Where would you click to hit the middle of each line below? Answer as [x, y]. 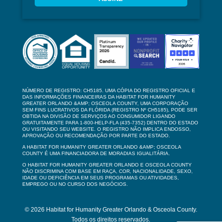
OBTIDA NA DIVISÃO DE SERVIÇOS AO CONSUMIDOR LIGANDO [99, 116]
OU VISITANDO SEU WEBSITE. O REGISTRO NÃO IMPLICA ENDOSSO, [106, 129]
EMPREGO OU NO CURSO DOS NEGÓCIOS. [75, 184]
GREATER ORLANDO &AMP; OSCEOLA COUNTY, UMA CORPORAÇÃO [105, 103]
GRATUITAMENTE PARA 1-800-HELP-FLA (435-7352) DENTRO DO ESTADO [110, 122]
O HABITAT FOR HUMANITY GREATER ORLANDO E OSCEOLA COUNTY [107, 165]
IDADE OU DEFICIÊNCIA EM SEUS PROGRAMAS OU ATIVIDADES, [100, 177]
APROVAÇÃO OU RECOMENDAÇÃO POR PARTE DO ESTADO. [96, 135]
